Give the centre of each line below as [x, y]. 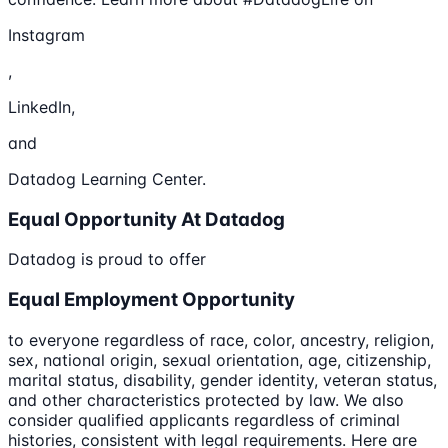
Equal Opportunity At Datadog [146, 219]
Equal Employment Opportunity [151, 300]
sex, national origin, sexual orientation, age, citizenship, [219, 359]
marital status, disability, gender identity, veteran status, [222, 379]
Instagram [46, 34]
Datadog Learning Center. [107, 178]
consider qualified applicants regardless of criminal [204, 419]
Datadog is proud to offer [107, 259]
